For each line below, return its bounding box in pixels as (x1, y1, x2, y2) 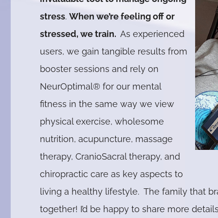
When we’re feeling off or (69, 11, 175, 22)
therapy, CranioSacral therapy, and (40, 151, 181, 162)
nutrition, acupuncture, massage (40, 134, 173, 145)
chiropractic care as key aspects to (40, 169, 183, 180)
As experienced (118, 29, 185, 39)
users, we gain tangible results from (40, 46, 188, 57)
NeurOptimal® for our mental (40, 81, 162, 92)
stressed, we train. (40, 29, 119, 39)
